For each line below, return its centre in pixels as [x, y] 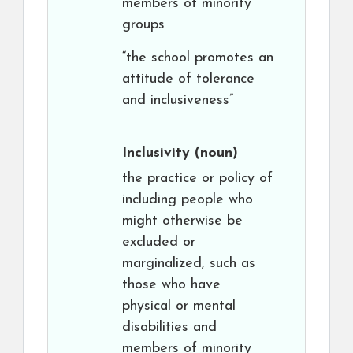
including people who [188, 200]
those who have [171, 285]
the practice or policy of [197, 178]
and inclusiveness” [178, 100]
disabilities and [169, 327]
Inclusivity [156, 153]
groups [143, 25]
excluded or [159, 242]
